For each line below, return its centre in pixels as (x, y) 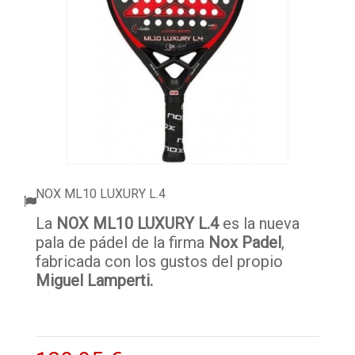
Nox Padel (245, 242)
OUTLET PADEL (63, 104)
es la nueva (259, 223)
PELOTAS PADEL (64, 37)
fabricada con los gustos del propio (159, 261)
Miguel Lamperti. (94, 280)
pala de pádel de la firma (122, 242)
